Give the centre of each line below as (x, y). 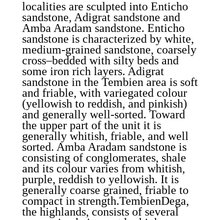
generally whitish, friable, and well (105, 136)
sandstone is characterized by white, (108, 39)
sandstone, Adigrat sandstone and (101, 17)
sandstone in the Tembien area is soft (110, 82)
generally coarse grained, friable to (105, 190)
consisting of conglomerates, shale (104, 158)
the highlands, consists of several (100, 212)
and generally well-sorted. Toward (103, 114)
